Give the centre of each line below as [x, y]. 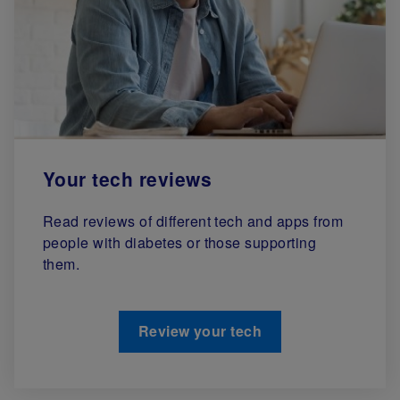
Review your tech [200, 330]
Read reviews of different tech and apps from [193, 221]
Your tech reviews [128, 178]
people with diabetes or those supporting [180, 242]
